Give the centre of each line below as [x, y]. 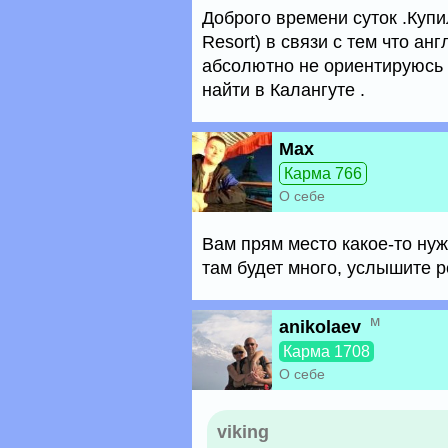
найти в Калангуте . [283, 90]
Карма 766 [323, 173]
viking [243, 432]
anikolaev [320, 327]
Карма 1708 [326, 351]
